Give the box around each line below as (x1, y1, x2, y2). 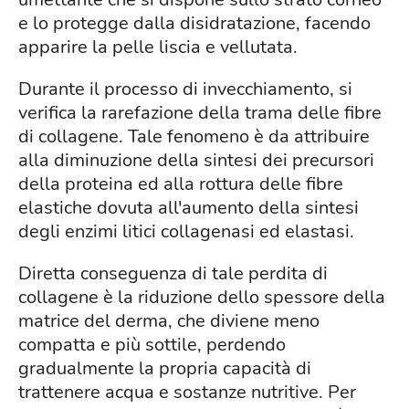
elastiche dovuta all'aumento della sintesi (18, 195, 359, 221)
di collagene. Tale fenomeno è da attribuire (18, 124, 370, 150)
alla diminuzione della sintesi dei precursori (18, 148, 374, 173)
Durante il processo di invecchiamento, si (18, 77, 352, 102)
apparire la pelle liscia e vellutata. (18, 35, 298, 60)
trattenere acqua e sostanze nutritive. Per (18, 380, 356, 405)
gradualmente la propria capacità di (18, 356, 311, 382)
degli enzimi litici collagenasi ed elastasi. (18, 219, 354, 245)
